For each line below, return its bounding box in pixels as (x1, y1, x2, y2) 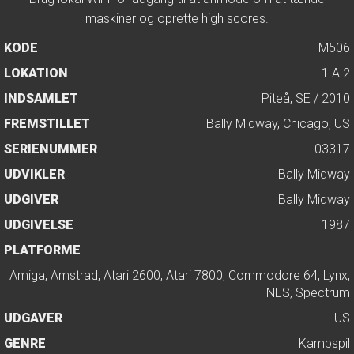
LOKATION (4, 66, 68, 81)
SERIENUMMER (4, 141, 97, 156)
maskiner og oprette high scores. (85, 11, 269, 26)
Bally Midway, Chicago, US (203, 116, 350, 131)
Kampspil (299, 336, 350, 351)
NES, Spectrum (266, 285, 350, 300)
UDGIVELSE (4, 217, 73, 232)
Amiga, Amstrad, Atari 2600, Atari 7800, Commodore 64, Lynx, (9, 268, 350, 283)
